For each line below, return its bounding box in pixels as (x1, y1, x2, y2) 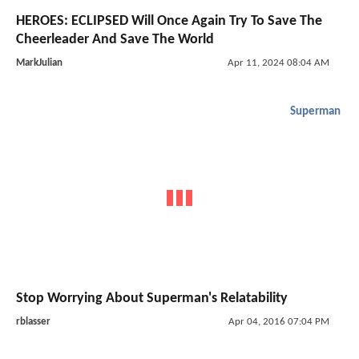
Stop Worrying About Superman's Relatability (16, 290, 288, 306)
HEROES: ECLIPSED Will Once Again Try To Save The (16, 14, 322, 30)
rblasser (16, 316, 50, 327)
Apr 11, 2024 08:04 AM (227, 58, 329, 69)
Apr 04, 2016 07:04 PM (228, 316, 329, 327)
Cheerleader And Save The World (16, 32, 214, 48)
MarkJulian (16, 58, 63, 69)
